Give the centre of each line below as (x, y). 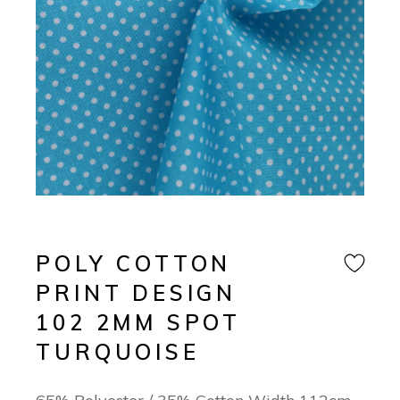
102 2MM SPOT (138, 323)
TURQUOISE (118, 352)
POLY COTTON (134, 264)
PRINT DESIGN (136, 293)
